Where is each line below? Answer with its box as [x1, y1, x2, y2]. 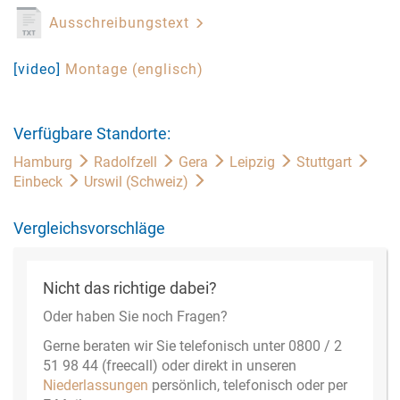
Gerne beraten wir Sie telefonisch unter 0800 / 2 [43, 337, 342, 354]
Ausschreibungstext [49, 14, 194, 31]
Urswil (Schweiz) [84, 173, 192, 190]
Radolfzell [94, 154, 161, 171]
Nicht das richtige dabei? [43, 279, 217, 297]
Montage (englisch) [65, 61, 204, 78]
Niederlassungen [43, 377, 148, 394]
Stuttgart [296, 154, 355, 171]
